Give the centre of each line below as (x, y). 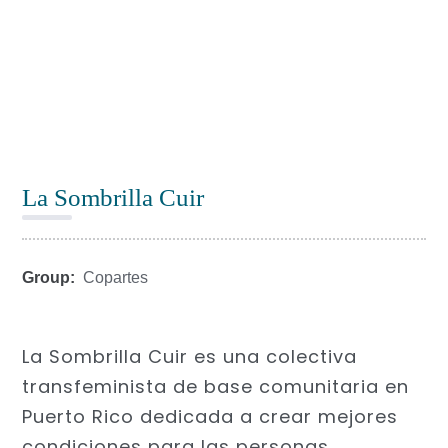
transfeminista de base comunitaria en (216, 387)
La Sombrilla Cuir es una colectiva (190, 357)
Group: (49, 277)
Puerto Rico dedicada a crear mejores (210, 417)
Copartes (116, 277)
